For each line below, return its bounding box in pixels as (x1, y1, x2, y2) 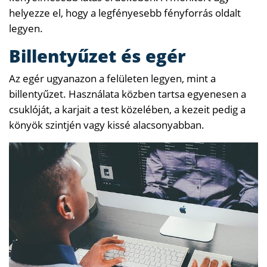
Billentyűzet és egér (9, 44, 186, 67)
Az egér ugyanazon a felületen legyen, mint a (9, 71, 216, 85)
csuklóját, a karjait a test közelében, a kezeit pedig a (9, 102, 246, 116)
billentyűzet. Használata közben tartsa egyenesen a (9, 86, 246, 101)
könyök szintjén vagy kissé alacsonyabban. (9, 117, 204, 132)
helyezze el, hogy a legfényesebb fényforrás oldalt (9, 5, 241, 20)
